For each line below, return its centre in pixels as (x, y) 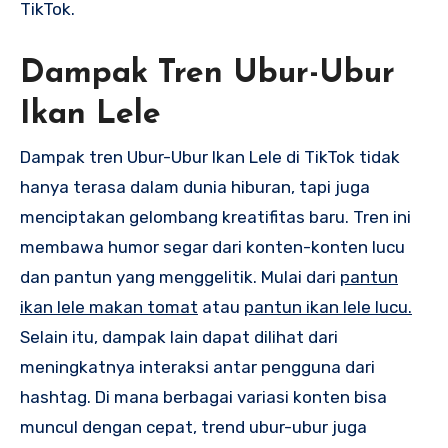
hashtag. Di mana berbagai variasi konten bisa (203, 397)
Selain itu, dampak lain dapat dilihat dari (179, 337)
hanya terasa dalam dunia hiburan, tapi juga (195, 187)
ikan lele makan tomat (109, 307)
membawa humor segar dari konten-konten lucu (212, 247)
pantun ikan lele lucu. (328, 307)
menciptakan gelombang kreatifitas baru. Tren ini (215, 217)
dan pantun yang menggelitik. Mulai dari (180, 277)
